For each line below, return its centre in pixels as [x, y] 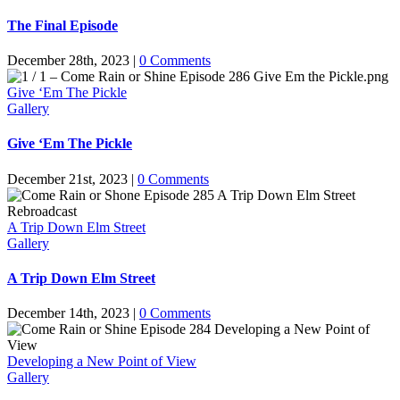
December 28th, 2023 [68, 61]
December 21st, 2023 [67, 179]
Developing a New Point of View [102, 362]
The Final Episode [62, 25]
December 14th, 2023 [68, 313]
